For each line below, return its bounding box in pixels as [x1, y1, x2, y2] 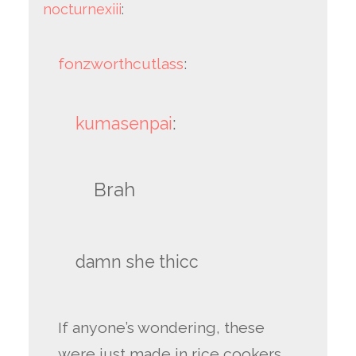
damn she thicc [75, 252, 199, 273]
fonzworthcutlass [58, 54, 184, 73]
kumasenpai [75, 113, 172, 133]
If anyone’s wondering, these [58, 319, 265, 338]
